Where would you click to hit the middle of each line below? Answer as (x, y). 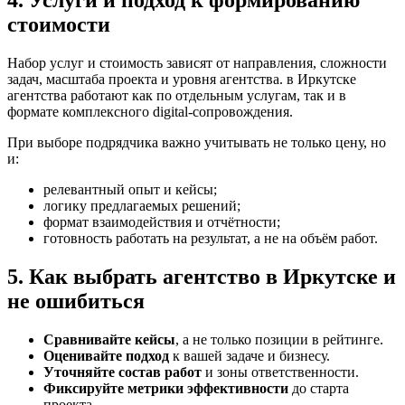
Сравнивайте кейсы (109, 339)
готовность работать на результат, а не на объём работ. (211, 239)
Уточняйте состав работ (122, 372)
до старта (319, 388)
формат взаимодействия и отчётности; (162, 222)
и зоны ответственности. (280, 372)
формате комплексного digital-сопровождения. (150, 112)
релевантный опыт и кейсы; (130, 190)
